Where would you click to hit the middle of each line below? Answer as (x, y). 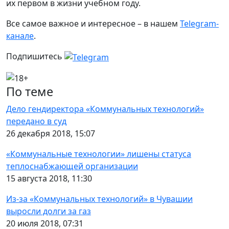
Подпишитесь (35, 56)
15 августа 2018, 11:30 (49, 179)
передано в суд (36, 121)
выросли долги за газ (49, 211)
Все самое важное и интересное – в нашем (93, 24)
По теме (30, 92)
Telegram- (199, 24)
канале (20, 36)
